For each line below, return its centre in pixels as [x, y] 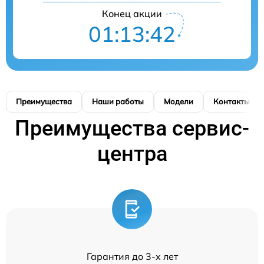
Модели [179, 102]
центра [132, 154]
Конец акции [132, 14]
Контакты [232, 102]
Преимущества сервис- [132, 129]
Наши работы [118, 102]
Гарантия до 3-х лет [132, 257]
